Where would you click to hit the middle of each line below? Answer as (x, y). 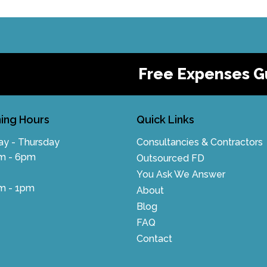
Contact (154, 239)
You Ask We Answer (181, 174)
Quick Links (165, 119)
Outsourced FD (170, 158)
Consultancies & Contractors (199, 142)
